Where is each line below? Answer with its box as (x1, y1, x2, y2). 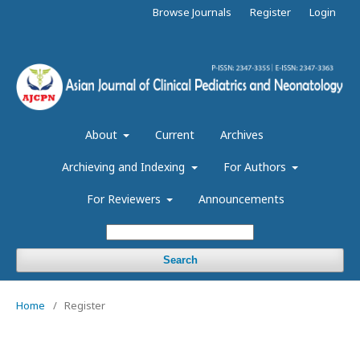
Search (162, 254, 198, 266)
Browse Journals (153, 5, 231, 19)
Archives (220, 127, 264, 142)
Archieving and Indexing (62, 159, 188, 174)
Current (155, 127, 195, 142)
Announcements (198, 191, 285, 207)
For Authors (223, 159, 289, 174)
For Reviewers (86, 191, 164, 207)
